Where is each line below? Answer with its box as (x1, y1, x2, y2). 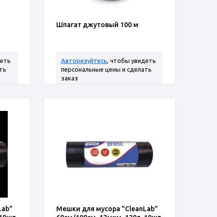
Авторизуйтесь (61, 57, 107, 64)
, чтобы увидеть (107, 57, 156, 64)
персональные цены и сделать (61, 66, 152, 73)
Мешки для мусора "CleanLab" (56, 205, 158, 213)
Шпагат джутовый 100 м (56, 21, 139, 29)
